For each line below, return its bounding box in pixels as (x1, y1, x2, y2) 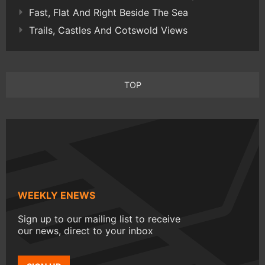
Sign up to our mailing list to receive (18, 213, 180, 225)
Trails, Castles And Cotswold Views (29, 24, 188, 37)
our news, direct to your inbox (18, 225, 153, 237)
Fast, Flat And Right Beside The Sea (29, 7, 188, 19)
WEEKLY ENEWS (18, 189, 95, 202)
